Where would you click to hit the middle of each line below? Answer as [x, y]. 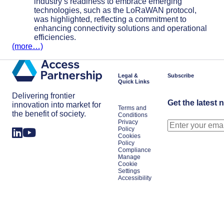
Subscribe [181, 75]
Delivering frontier [43, 96]
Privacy [128, 122]
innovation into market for [56, 105]
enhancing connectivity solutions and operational [120, 28]
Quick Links [134, 81]
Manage [129, 157]
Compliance [134, 150]
